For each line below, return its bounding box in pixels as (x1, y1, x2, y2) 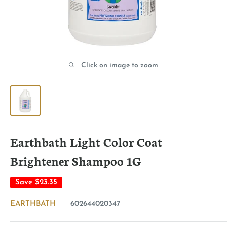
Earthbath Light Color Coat (10, 133, 162, 150)
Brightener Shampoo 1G (10, 152, 141, 169)
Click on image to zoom (81, 62, 158, 69)
